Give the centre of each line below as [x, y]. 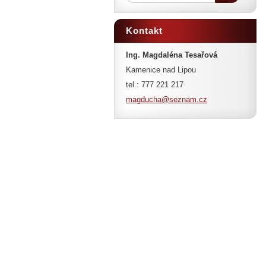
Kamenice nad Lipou [161, 70]
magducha [144, 99]
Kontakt [144, 31]
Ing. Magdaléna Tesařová [172, 55]
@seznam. [180, 99]
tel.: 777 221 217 [155, 85]
